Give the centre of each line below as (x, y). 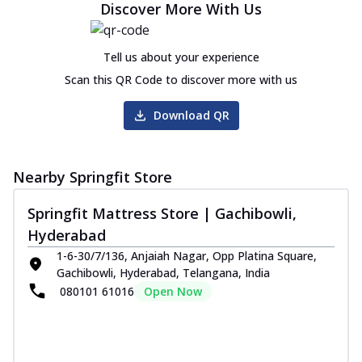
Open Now (173, 291)
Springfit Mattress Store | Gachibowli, (162, 213)
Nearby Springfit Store (93, 177)
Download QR (191, 115)
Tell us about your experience (181, 57)
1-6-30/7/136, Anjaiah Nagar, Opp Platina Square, (187, 255)
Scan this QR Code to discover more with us (181, 79)
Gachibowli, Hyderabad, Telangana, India (163, 272)
